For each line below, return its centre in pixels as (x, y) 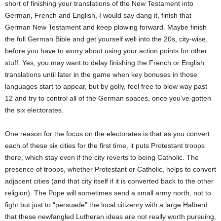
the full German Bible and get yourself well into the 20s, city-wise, (106, 39)
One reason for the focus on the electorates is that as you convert (107, 133)
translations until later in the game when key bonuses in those (101, 74)
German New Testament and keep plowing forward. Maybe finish (106, 27)
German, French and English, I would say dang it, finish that (98, 15)
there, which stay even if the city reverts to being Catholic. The (102, 157)
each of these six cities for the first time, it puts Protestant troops (105, 145)
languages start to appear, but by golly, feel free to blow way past (106, 86)
